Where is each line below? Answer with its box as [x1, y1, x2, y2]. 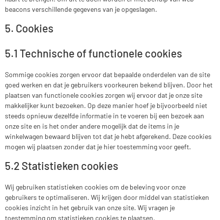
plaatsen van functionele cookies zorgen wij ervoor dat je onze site [5, 91, 202, 100]
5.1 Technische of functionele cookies [5, 47, 182, 60]
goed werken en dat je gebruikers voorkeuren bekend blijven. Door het [5, 81, 213, 89]
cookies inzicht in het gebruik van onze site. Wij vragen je [5, 203, 175, 212]
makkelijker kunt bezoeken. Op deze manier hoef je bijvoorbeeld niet [5, 101, 207, 110]
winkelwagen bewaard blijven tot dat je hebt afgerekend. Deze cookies [5, 132, 212, 141]
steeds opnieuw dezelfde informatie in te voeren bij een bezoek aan [5, 111, 204, 120]
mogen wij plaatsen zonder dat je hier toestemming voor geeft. [5, 142, 191, 151]
